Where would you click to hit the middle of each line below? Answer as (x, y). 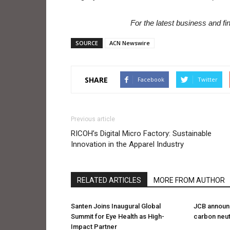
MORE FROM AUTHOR (189, 180)
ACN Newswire (130, 43)
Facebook (151, 79)
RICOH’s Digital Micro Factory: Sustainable (141, 133)
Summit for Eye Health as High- (118, 216)
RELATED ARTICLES (109, 180)
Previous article (93, 119)
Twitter (208, 79)
